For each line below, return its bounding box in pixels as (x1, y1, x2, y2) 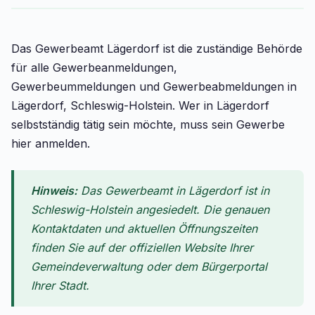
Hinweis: (31, 184, 77, 198)
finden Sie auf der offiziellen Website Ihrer (31, 240, 253, 255)
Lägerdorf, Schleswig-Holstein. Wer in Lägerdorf (11, 98, 269, 112)
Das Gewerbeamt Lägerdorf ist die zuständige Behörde (11, 41, 302, 56)
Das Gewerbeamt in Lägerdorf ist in (77, 184, 269, 198)
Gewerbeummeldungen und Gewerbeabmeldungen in (11, 79, 297, 94)
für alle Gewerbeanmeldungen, (11, 60, 177, 75)
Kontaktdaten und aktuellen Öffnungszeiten (31, 221, 257, 236)
